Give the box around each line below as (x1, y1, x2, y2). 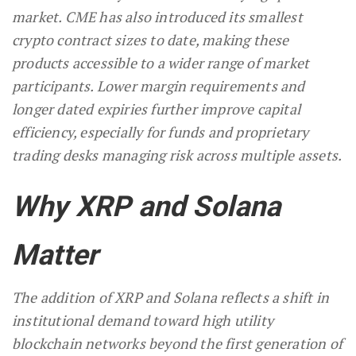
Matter (12, 238, 99, 273)
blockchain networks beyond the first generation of (12, 334, 343, 354)
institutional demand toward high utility (12, 311, 274, 331)
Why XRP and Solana (12, 190, 281, 224)
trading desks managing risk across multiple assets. (12, 145, 342, 165)
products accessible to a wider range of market (12, 53, 310, 73)
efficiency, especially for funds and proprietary (12, 122, 309, 142)
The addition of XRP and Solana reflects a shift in (12, 288, 330, 308)
